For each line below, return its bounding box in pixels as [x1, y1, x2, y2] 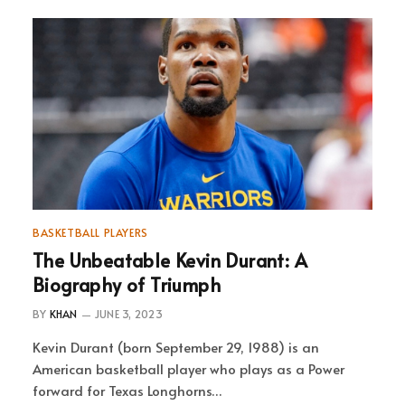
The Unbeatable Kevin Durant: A [33, 247, 307, 273]
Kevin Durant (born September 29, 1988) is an [33, 336, 319, 356]
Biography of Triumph [33, 271, 221, 297]
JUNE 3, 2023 [94, 306, 163, 321]
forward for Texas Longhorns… [33, 380, 222, 400]
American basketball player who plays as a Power [33, 358, 344, 378]
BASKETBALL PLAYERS [33, 224, 148, 240]
